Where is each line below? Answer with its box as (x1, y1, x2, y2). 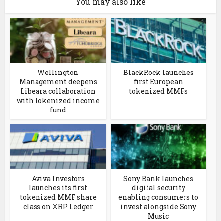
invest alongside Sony (120, 202, 197, 212)
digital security (131, 183, 185, 193)
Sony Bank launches (123, 174, 194, 184)
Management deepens (19, 77, 97, 87)
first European (134, 77, 184, 87)
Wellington (37, 68, 79, 77)
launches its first (29, 183, 88, 193)
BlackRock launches (123, 68, 194, 77)
